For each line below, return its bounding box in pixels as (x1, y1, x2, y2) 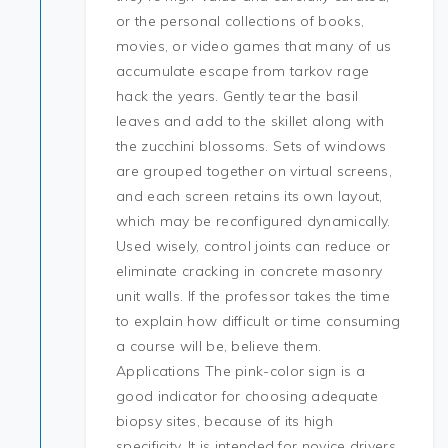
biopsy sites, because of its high (116, 412, 333, 430)
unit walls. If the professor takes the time (116, 287, 390, 305)
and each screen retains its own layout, (116, 187, 383, 205)
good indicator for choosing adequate (116, 387, 378, 405)
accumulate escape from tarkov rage (116, 62, 370, 80)
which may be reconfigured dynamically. (116, 212, 391, 230)
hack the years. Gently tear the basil (116, 87, 359, 105)
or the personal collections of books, (116, 12, 365, 30)
